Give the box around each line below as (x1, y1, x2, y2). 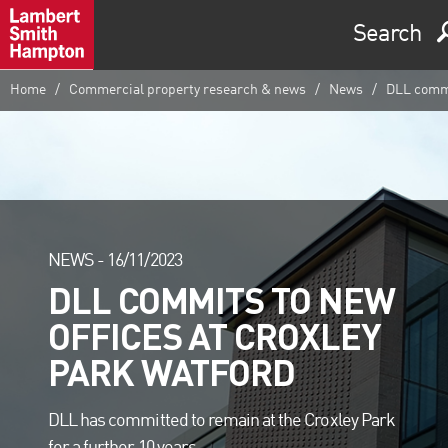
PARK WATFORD (48, 348, 296, 395)
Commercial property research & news (68, 82, 306, 97)
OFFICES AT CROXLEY (48, 312, 381, 359)
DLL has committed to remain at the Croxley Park (48, 411, 395, 430)
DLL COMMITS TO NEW (48, 276, 395, 323)
